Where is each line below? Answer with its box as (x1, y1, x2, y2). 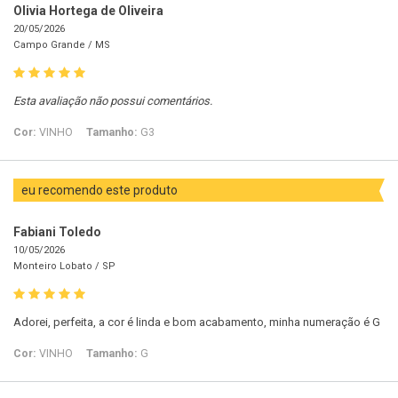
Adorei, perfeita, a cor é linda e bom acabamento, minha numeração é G (13, 315, 380, 330)
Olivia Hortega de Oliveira (13, 4, 163, 19)
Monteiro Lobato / (13, 260, 102, 273)
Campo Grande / (13, 39, 95, 52)
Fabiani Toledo (13, 225, 101, 240)
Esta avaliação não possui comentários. (13, 94, 212, 108)
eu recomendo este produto (21, 183, 180, 198)
